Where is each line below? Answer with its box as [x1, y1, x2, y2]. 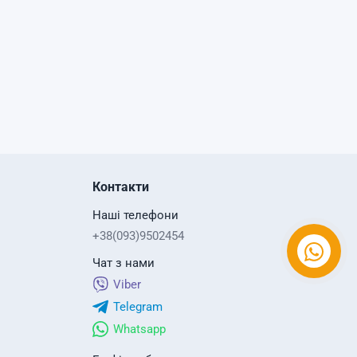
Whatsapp [112, 322, 166, 336]
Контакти [92, 179, 149, 194]
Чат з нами [92, 256, 155, 270]
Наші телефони [92, 208, 178, 222]
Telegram [112, 300, 163, 314]
